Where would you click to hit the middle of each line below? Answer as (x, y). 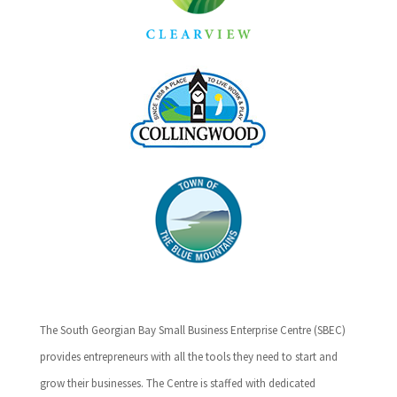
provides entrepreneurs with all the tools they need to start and (188, 357)
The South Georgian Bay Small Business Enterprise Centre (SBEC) (192, 331)
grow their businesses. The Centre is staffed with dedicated (177, 384)
